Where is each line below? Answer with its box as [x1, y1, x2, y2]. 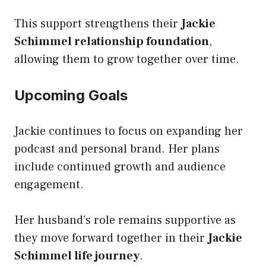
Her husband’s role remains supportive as [14, 212, 236, 228]
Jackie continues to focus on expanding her [14, 123, 243, 139]
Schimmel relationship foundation [14, 33, 209, 49]
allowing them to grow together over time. [14, 51, 239, 67]
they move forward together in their [14, 230, 208, 246]
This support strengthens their [14, 15, 181, 31]
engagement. [14, 176, 84, 192]
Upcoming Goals [14, 86, 128, 104]
